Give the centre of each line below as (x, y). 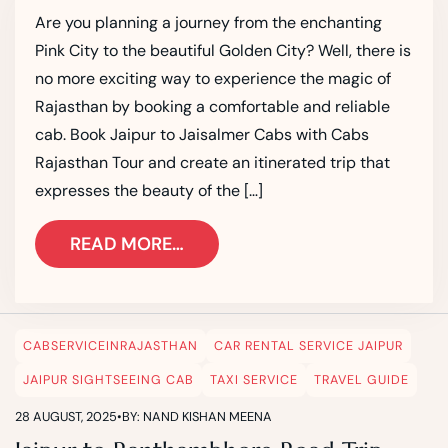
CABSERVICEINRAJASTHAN (110, 345)
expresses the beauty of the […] (149, 190)
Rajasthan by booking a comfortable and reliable (212, 106)
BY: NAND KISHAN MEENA (197, 416)
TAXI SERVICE (254, 379)
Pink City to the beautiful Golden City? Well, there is (223, 50)
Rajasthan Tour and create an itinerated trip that (212, 162)
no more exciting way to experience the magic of (213, 78)
